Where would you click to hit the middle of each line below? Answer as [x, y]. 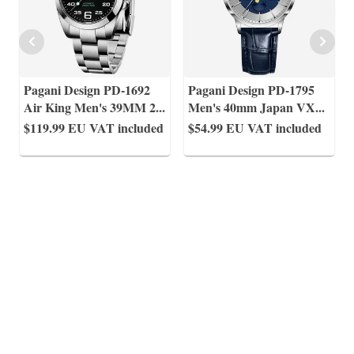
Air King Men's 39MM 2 [90, 107]
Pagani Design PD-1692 [87, 90]
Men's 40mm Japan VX [252, 107]
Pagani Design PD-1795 [251, 90]
